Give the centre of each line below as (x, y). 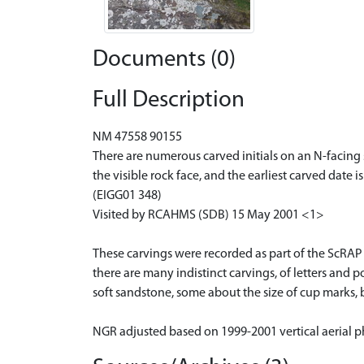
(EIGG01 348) (127, 195)
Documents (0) (164, 59)
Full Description (169, 100)
